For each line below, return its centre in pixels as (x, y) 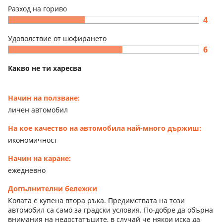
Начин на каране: (39, 158)
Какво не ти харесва (45, 68)
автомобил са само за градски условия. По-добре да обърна (111, 210)
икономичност (33, 140)
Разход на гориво (37, 8)
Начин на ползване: (44, 98)
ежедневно (27, 170)
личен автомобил (38, 110)
